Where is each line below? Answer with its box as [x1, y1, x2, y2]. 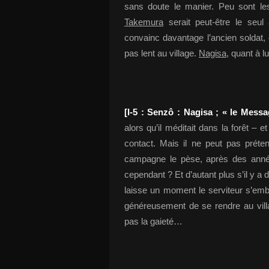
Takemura [124, 17, 163, 27]
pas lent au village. [124, 48, 199, 58]
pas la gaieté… [124, 216, 183, 226]
